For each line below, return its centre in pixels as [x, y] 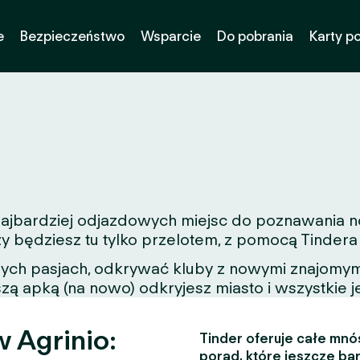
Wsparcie [170, 36]
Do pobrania [255, 36]
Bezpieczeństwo [72, 36]
